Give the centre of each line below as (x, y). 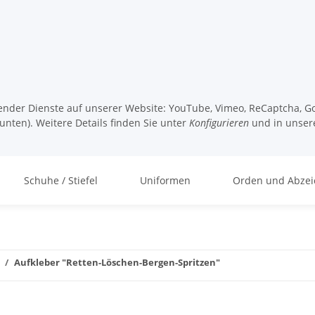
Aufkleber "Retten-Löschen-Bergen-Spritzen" (117, 262)
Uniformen (165, 180)
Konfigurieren (219, 123)
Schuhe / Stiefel (61, 180)
